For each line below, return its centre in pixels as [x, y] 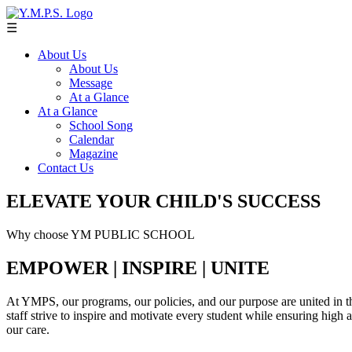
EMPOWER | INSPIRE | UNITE [138, 268]
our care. [28, 329]
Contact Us [66, 168]
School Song [101, 125]
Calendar [92, 139]
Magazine [93, 154]
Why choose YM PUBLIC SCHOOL [101, 234]
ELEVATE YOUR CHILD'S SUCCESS [163, 201]
